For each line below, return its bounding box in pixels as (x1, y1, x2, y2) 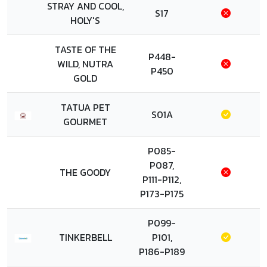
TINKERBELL (58, 230, 112, 244)
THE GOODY (60, 165, 111, 179)
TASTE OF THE (54, 42, 116, 57)
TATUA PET (60, 100, 110, 114)
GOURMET (63, 114, 107, 129)
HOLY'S (70, 13, 100, 27)
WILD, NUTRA (57, 57, 113, 71)
